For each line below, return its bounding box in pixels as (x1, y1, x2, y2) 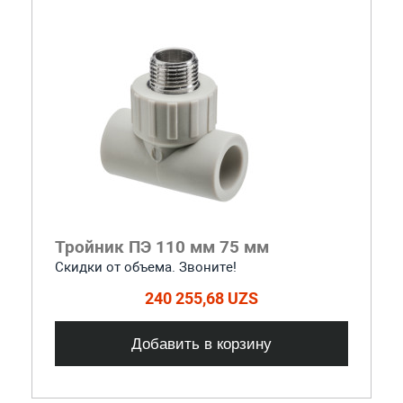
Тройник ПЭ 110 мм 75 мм (54, 236, 269, 257)
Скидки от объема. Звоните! (54, 258, 237, 275)
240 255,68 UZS (145, 288, 258, 308)
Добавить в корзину (131, 334, 272, 353)
